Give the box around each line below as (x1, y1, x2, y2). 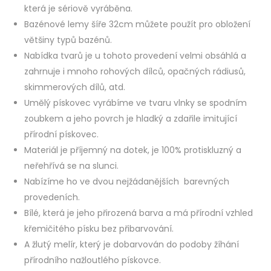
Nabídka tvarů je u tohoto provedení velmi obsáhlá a (24, 49, 246, 62)
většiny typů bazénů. (24, 33, 112, 46)
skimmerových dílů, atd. (24, 80, 125, 93)
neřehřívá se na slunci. (24, 159, 119, 172)
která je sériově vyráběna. (24, 2, 132, 15)
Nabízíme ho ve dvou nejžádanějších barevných (24, 175, 229, 188)
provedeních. (24, 191, 80, 203)
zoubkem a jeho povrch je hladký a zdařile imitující (24, 112, 237, 125)
